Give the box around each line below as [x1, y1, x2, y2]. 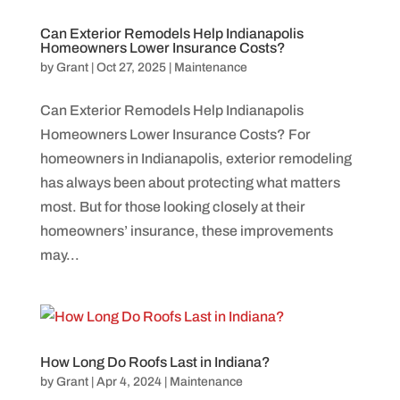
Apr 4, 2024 [96, 374, 162, 388]
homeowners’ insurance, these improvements [39, 222, 333, 238]
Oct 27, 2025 [96, 60, 166, 74]
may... [39, 246, 79, 262]
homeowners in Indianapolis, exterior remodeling [39, 150, 352, 166]
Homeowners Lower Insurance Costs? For [39, 126, 311, 142]
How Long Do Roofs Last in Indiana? [39, 354, 271, 370]
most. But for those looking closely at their [39, 198, 305, 214]
